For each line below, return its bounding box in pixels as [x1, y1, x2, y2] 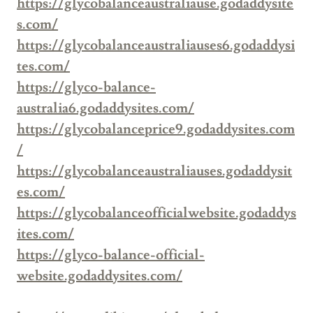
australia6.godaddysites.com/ [17, 99, 194, 118]
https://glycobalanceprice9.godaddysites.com [17, 120, 295, 139]
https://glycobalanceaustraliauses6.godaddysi [17, 36, 295, 55]
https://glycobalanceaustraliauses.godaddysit [17, 162, 292, 181]
